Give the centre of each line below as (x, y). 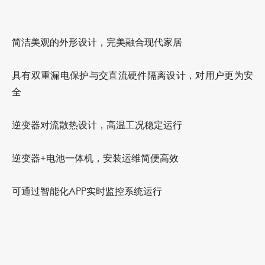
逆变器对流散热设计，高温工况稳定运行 (97, 125)
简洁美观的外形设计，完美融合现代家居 (97, 42)
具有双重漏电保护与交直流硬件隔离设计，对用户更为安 (132, 75)
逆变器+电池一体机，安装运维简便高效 (95, 158)
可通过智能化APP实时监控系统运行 (87, 191)
